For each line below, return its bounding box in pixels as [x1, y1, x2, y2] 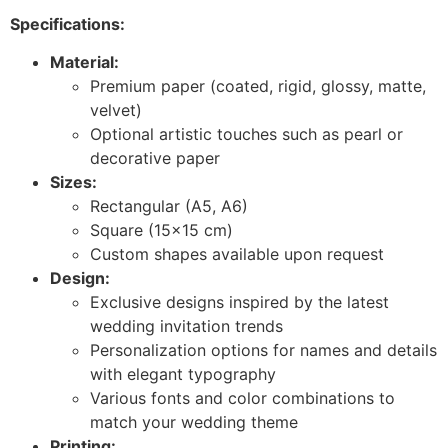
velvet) [90, 100, 142, 121]
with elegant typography [90, 364, 276, 385]
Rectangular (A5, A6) [90, 196, 248, 217]
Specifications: [10, 14, 125, 35]
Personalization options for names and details [90, 340, 437, 361]
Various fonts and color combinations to [90, 388, 395, 409]
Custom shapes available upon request [90, 244, 384, 265]
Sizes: [50, 172, 97, 193]
